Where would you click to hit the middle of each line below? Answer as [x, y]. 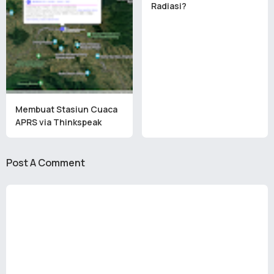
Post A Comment [46, 163]
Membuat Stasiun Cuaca [66, 109]
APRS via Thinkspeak [58, 122]
